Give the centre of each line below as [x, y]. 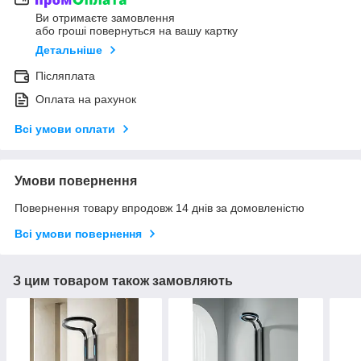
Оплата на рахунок [86, 100]
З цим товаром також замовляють [123, 281]
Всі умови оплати [65, 129]
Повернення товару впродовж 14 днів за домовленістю [160, 208]
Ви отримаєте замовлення [105, 18]
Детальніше [69, 50]
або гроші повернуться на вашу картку [137, 31]
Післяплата [65, 76]
